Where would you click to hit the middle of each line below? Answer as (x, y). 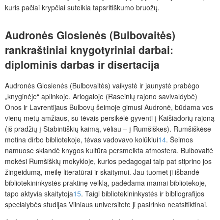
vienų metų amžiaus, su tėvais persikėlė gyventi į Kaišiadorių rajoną (110, 118)
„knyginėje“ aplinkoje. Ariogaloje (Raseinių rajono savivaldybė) (101, 96)
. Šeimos (179, 140)
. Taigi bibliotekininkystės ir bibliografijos (143, 194)
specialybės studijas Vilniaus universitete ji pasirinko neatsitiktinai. (106, 205)
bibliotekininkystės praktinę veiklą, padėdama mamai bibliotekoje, (106, 183)
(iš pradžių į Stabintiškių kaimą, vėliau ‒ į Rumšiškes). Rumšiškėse (108, 129)
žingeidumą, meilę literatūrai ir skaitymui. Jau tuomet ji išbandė (102, 172)
